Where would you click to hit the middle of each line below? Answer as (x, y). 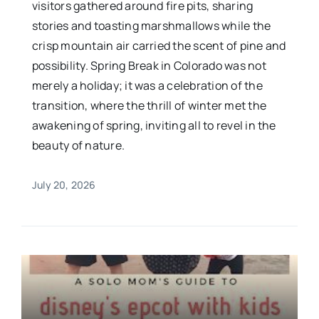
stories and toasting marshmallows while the (151, 26)
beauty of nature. (78, 146)
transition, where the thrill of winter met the (149, 106)
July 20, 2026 (64, 185)
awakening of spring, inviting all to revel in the (154, 126)
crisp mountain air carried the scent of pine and (159, 46)
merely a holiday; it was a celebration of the (147, 86)
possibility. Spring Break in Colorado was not (149, 66)
